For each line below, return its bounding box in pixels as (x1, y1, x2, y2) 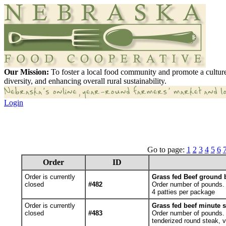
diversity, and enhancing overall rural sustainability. (4, 77, 166, 85)
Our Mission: (4, 68, 49, 76)
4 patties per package (151, 188, 215, 196)
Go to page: (147, 145, 187, 154)
